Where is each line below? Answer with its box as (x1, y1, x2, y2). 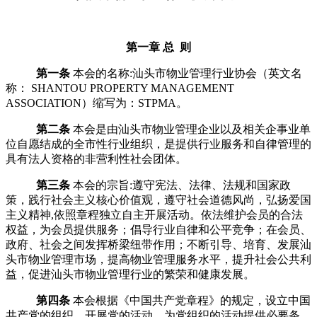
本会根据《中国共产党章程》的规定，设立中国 (73, 294, 311, 306)
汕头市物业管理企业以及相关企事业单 (118, 122, 311, 135)
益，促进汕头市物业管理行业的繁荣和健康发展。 (6, 267, 255, 280)
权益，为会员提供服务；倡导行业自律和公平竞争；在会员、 (6, 223, 311, 236)
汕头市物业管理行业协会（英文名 (132, 67, 302, 79)
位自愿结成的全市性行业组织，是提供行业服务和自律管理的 (6, 137, 311, 150)
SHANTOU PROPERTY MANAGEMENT (31, 81, 234, 94)
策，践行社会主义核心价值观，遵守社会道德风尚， (6, 193, 266, 206)
